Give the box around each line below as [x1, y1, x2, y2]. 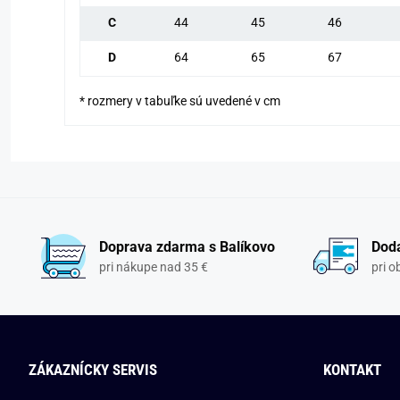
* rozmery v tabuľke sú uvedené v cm [79, 94, 280, 109]
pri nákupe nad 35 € [99, 259, 208, 274]
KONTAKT [323, 361, 381, 379]
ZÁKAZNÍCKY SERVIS [29, 361, 157, 379]
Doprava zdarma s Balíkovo [99, 237, 275, 255]
